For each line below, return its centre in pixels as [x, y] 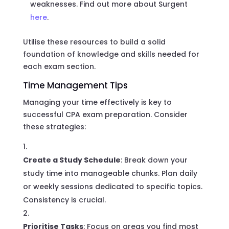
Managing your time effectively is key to [97, 102]
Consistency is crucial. [64, 200]
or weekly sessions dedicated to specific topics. [112, 186]
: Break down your [154, 160]
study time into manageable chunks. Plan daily [110, 173]
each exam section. [59, 66]
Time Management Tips [75, 85]
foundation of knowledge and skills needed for [111, 54]
